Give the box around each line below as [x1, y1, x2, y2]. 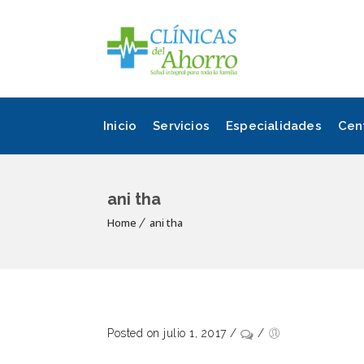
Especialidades [226, 118, 322, 133]
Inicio [103, 118, 137, 133]
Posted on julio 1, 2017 [107, 326, 227, 340]
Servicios [153, 118, 210, 133]
